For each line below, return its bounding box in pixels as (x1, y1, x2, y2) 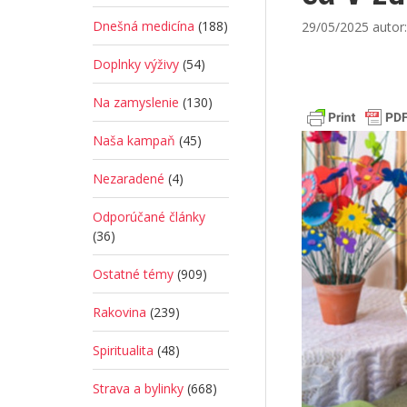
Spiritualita (93, 342, 154, 359)
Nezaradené (93, 170, 164, 187)
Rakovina (93, 303, 146, 321)
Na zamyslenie (93, 94, 179, 111)
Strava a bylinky (93, 380, 184, 397)
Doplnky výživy (93, 55, 179, 73)
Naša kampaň (93, 132, 175, 149)
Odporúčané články (93, 208, 205, 225)
